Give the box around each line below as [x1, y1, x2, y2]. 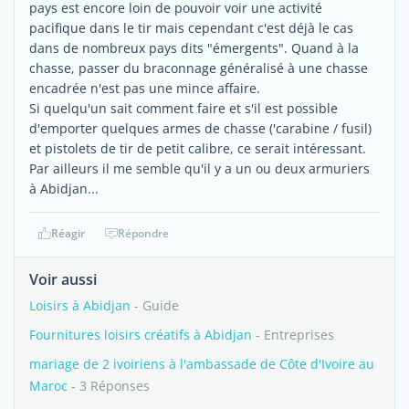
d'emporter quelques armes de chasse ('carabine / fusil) [29, 120, 372, 137]
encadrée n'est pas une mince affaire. [29, 79, 260, 97]
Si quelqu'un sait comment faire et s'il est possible [29, 100, 338, 117]
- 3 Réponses [68, 377, 150, 394]
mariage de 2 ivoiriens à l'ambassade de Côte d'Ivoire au [29, 355, 374, 372]
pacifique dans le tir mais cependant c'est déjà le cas [29, 19, 353, 37]
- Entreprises [252, 326, 334, 343]
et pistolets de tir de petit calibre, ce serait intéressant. [29, 140, 366, 157]
